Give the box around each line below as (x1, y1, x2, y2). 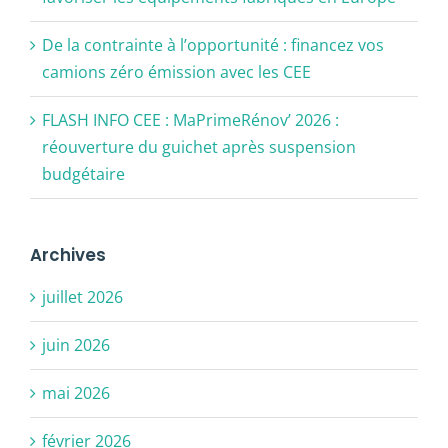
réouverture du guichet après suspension (42, 135, 356, 158)
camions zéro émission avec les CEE (42, 60, 313, 83)
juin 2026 (42, 333, 110, 356)
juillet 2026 (42, 285, 123, 308)
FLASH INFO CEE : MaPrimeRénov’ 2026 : (42, 108, 339, 131)
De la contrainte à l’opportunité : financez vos (42, 33, 384, 56)
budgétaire (42, 162, 125, 185)
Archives (30, 242, 106, 267)
